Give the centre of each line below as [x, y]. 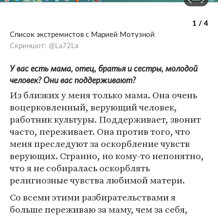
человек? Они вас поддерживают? [73, 81]
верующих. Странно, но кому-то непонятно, [107, 156]
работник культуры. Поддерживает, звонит [105, 119]
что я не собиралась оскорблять [80, 168]
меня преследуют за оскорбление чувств [100, 144]
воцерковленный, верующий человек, [93, 107]
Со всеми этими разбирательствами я [93, 197]
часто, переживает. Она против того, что [100, 132]
